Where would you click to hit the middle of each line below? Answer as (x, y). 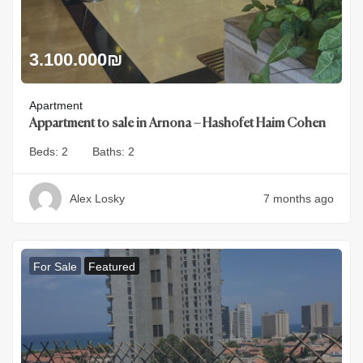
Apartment (56, 105)
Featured (112, 266)
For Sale (55, 266)
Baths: (110, 151)
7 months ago (299, 198)
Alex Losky (97, 198)
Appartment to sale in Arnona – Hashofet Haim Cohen (177, 124)
